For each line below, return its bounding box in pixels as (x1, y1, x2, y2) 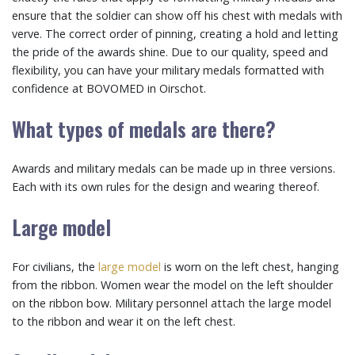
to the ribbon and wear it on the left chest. (12, 314, 235, 329)
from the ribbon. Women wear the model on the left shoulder (12, 277, 333, 292)
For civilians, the (12, 259, 98, 274)
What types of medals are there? (12, 113, 276, 143)
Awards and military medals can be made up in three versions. (12, 161, 335, 176)
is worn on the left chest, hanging (161, 259, 339, 274)
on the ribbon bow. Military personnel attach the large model (12, 296, 331, 311)
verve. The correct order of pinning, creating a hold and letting (12, 26, 338, 41)
